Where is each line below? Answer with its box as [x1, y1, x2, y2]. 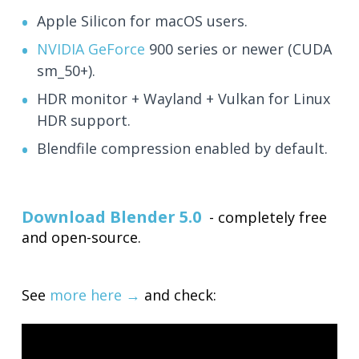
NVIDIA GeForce [37, 39, 146, 59]
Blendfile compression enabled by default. [37, 139, 329, 159]
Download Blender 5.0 [22, 206, 202, 228]
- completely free [201, 208, 328, 228]
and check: [140, 285, 217, 305]
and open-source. [22, 228, 142, 248]
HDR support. [37, 111, 131, 131]
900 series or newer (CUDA [145, 39, 333, 59]
